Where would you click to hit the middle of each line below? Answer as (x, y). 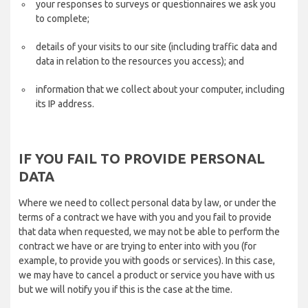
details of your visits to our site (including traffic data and (156, 47)
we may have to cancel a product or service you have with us (147, 275)
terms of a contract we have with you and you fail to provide (145, 217)
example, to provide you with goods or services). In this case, (147, 261)
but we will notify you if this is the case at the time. (125, 289)
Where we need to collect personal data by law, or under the (147, 203)
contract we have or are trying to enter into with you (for (137, 246)
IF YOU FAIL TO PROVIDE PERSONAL (142, 158)
